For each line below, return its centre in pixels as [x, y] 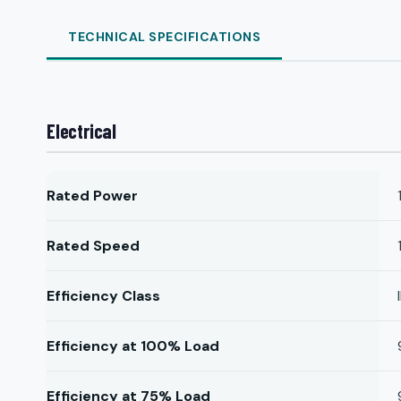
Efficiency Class [103, 296]
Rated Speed [93, 246]
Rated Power [92, 196]
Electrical [81, 131]
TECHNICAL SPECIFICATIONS [164, 37]
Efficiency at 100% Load [133, 346]
